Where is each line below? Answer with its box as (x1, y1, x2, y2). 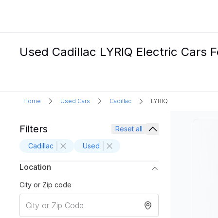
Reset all (115, 125, 143, 133)
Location (19, 162, 51, 172)
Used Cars (60, 97, 90, 105)
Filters (19, 123, 48, 135)
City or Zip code (19, 181, 72, 189)
